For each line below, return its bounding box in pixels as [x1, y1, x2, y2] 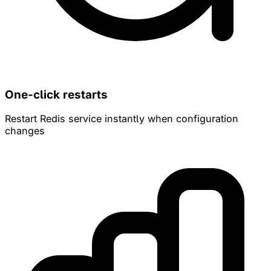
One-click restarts [5, 87, 108, 102]
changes [5, 125, 45, 137]
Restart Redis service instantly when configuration [5, 113, 238, 125]
